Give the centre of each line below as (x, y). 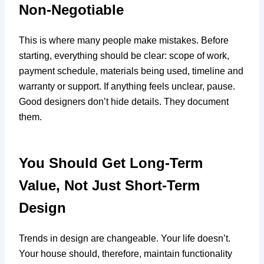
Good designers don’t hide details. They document (124, 102)
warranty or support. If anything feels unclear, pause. (127, 87)
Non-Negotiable (72, 10)
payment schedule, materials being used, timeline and (131, 71)
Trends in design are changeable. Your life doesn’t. (125, 238)
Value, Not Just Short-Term (110, 185)
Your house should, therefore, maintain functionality (126, 253)
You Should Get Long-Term (111, 163)
